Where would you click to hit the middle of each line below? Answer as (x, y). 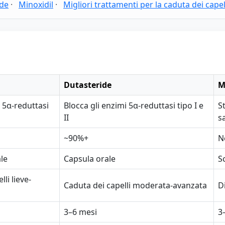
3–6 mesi (80, 212)
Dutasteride (88, 85)
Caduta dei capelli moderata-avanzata (135, 185)
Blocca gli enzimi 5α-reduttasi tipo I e (134, 105)
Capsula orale (90, 159)
